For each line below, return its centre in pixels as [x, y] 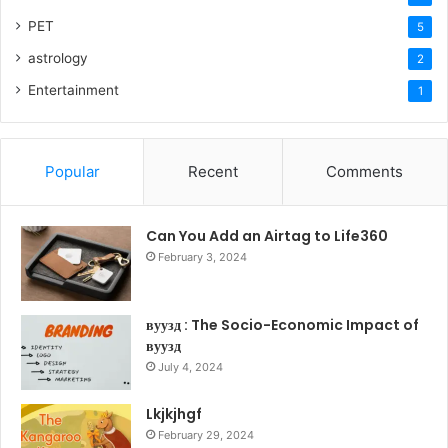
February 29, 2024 [206, 435]
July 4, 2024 [190, 367]
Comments [365, 172]
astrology [58, 58]
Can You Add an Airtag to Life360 [267, 236]
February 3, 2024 [202, 257]
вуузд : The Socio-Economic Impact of [282, 325]
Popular [72, 172]
